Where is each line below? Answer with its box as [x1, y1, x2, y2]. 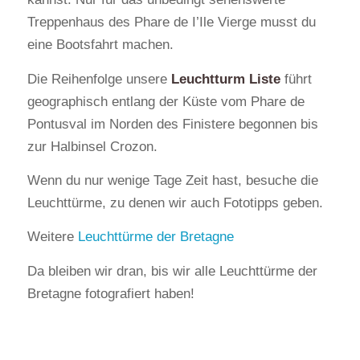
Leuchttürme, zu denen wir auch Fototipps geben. [27, 194, 323, 211]
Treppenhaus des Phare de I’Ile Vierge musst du [27, 14, 316, 31]
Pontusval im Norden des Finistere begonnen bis [27, 116, 318, 132]
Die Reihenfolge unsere [27, 71, 171, 87]
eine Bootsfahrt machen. [27, 37, 174, 53]
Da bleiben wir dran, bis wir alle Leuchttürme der [27, 263, 317, 279]
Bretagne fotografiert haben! [27, 285, 194, 301]
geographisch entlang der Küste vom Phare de [27, 93, 305, 109]
